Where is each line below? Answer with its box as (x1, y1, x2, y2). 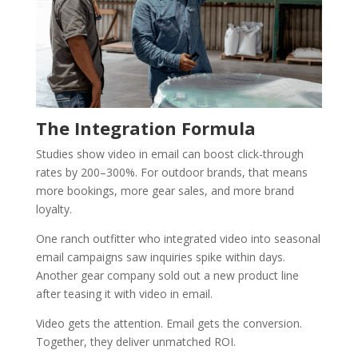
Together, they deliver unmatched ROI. (35, 333, 236, 349)
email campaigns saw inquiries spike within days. (35, 249, 285, 265)
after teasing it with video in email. (35, 285, 213, 301)
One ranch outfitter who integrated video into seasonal (35, 230, 320, 246)
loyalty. (35, 201, 72, 217)
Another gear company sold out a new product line (35, 267, 299, 283)
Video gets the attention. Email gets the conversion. (35, 315, 302, 331)
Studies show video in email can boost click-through (35, 145, 304, 161)
